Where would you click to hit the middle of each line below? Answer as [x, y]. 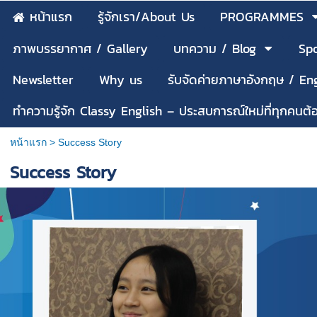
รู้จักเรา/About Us [146, 17]
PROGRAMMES [262, 17]
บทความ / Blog [215, 49]
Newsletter [43, 80]
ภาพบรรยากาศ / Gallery [80, 49]
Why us [121, 80]
